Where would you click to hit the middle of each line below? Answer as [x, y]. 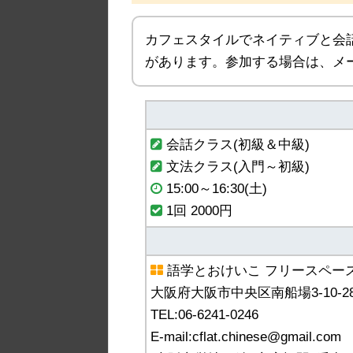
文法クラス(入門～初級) [236, 167]
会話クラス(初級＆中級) [236, 145]
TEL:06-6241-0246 [204, 315]
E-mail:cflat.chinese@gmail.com [246, 337]
